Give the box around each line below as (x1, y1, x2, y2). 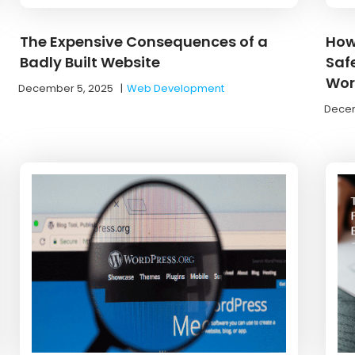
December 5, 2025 (18, 80, 114, 96)
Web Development (127, 80, 225, 96)
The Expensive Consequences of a (20, 31, 269, 52)
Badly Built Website (20, 52, 161, 72)
